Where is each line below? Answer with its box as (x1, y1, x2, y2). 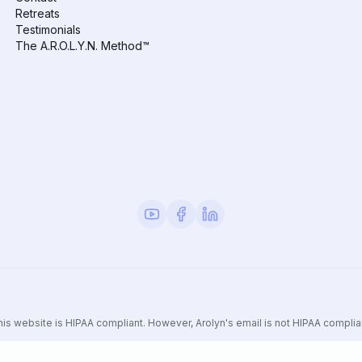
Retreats (15, 6, 60, 21)
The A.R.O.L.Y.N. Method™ (15, 39, 149, 53)
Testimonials (15, 23, 81, 37)
